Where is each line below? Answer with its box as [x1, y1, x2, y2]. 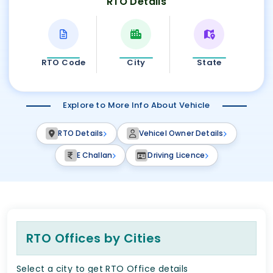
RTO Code [41, 57, 86, 69]
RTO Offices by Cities [26, 230, 161, 247]
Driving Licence [147, 150, 205, 161]
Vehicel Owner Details [138, 128, 224, 139]
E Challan [76, 150, 113, 161]
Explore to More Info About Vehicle [63, 99, 210, 112]
